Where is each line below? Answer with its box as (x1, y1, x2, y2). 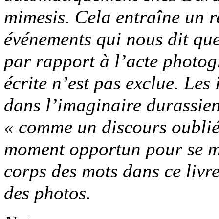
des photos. (4, 182, 91, 203)
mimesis (4, 6, 65, 27)
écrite (4, 72, 52, 93)
